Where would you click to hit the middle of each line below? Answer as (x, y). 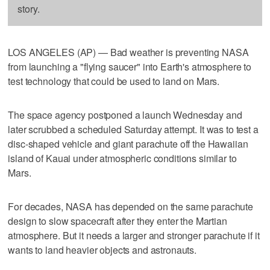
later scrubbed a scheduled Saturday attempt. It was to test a (133, 129)
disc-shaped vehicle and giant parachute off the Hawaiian (128, 143)
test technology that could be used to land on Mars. (114, 81)
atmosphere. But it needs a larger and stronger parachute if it (134, 235)
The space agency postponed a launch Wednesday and (125, 115)
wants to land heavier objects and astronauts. (102, 250)
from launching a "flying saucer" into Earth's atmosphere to (130, 66)
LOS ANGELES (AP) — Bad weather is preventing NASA (128, 52)
